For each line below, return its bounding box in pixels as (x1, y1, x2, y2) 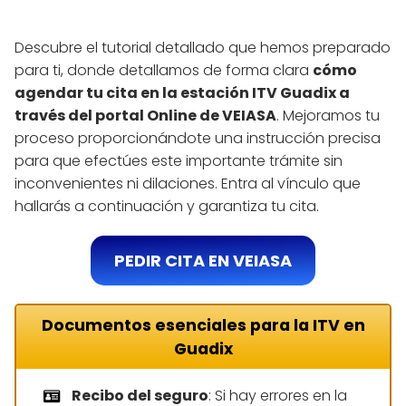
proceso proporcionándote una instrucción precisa (14, 128, 381, 150)
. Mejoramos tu (276, 105, 380, 127)
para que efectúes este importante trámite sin (14, 150, 343, 172)
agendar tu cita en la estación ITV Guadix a (14, 82, 350, 104)
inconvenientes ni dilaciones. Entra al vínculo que (14, 173, 361, 195)
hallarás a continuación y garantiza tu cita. (14, 196, 319, 217)
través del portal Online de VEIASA (14, 105, 276, 127)
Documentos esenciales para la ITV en (41, 314, 365, 337)
